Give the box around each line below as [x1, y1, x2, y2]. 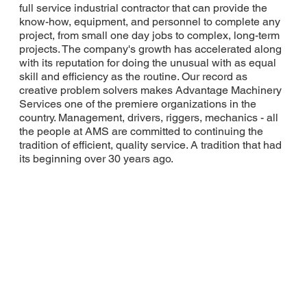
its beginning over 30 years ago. [19, 151, 173, 165]
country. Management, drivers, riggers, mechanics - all [19, 110, 278, 124]
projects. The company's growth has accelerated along [19, 42, 282, 56]
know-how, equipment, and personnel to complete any [19, 14, 280, 28]
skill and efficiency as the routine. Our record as [19, 69, 247, 83]
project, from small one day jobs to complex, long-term [19, 28, 280, 42]
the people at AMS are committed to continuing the [19, 124, 263, 138]
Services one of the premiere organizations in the [19, 97, 256, 110]
